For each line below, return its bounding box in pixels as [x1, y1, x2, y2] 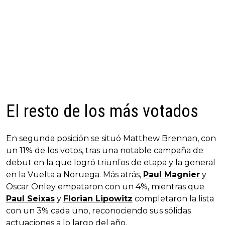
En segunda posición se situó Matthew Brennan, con [6, 133, 216, 143]
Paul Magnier [143, 169, 200, 179]
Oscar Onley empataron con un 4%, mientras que [6, 181, 204, 191]
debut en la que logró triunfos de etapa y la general [6, 157, 215, 167]
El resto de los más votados [6, 100, 198, 122]
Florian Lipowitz [63, 193, 133, 203]
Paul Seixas [6, 193, 55, 203]
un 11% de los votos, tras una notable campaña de [6, 145, 203, 155]
